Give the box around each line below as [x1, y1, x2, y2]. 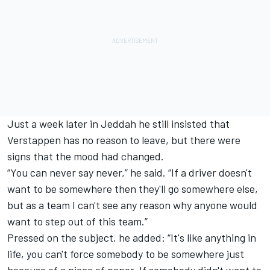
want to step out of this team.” [7, 214, 148, 228]
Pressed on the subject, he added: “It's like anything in [7, 230, 256, 244]
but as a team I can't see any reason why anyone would [7, 198, 257, 212]
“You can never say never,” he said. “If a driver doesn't [7, 165, 252, 179]
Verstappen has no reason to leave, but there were [7, 133, 240, 146]
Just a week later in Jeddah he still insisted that [7, 116, 230, 130]
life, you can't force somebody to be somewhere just [7, 246, 244, 260]
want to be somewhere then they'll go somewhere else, [7, 181, 258, 195]
